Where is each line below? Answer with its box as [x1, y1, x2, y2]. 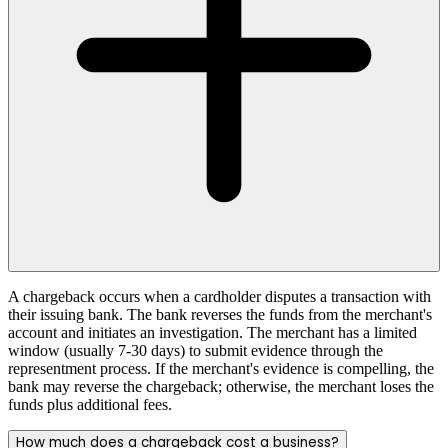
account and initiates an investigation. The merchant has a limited [8, 323, 417, 341]
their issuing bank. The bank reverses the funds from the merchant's [8, 305, 432, 323]
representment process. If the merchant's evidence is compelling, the [8, 359, 434, 377]
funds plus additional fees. [8, 395, 172, 413]
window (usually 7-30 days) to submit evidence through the [8, 341, 383, 359]
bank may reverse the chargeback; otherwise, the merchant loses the [8, 377, 434, 395]
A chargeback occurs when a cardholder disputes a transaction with [8, 287, 431, 305]
